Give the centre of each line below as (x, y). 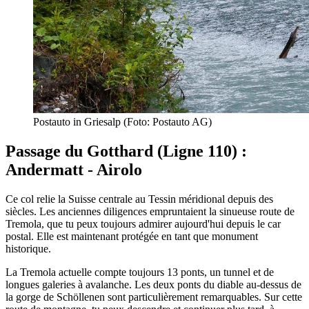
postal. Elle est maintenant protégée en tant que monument (132, 236)
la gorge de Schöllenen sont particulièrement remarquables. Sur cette (154, 297)
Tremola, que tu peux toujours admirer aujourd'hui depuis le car (143, 223)
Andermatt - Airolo (74, 169)
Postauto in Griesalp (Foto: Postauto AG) (122, 121)
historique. (28, 248)
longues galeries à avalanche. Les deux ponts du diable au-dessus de (153, 284)
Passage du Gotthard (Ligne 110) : (126, 151)
